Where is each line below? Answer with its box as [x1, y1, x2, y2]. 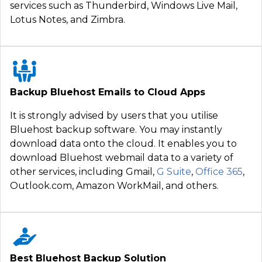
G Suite [157, 166, 191, 177]
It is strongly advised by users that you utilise [10, 109, 218, 121]
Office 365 [195, 166, 243, 177]
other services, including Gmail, [10, 166, 157, 177]
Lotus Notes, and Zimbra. [10, 13, 125, 25]
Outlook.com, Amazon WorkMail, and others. [10, 180, 218, 191]
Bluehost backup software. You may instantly [10, 123, 222, 135]
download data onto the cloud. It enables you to [10, 137, 237, 149]
